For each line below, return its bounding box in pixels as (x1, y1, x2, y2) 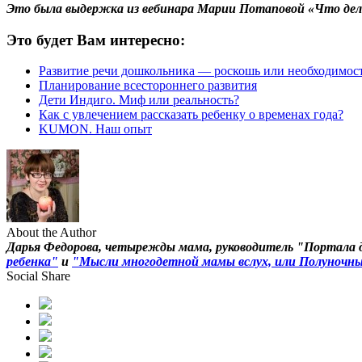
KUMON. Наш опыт (39, 122, 152, 137)
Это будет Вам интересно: (6, 31, 185, 48)
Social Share (6, 269, 70, 284)
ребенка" (6, 255, 58, 269)
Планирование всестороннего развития (39, 78, 257, 93)
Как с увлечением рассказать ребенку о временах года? (39, 107, 343, 122)
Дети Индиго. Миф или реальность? (39, 93, 239, 107)
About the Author (6, 225, 96, 240)
